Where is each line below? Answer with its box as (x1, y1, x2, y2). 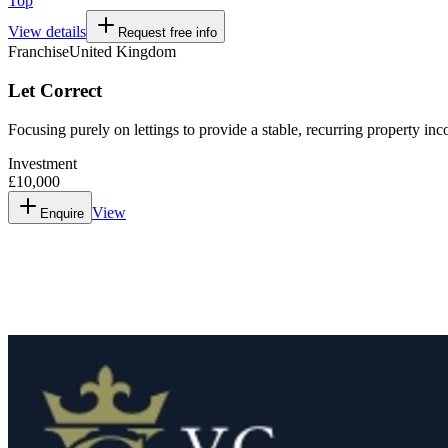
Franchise (8, 43, 69, 61)
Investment (8, 154, 77, 172)
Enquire (40, 205, 84, 221)
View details (8, 23, 86, 41)
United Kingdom (69, 43, 176, 61)
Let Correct (8, 79, 102, 101)
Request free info (118, 25, 217, 41)
